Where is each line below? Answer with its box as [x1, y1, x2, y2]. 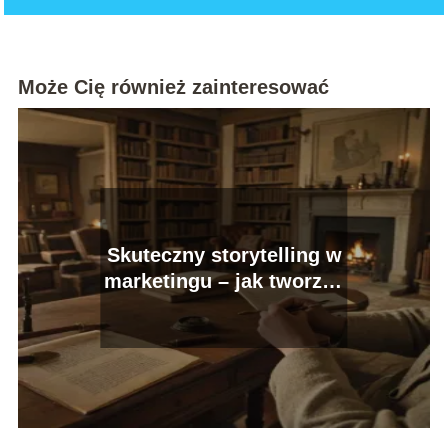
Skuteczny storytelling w [106, 244, 342, 267]
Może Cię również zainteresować [17, 76, 329, 99]
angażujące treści [140, 296, 308, 319]
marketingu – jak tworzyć [104, 270, 344, 293]
